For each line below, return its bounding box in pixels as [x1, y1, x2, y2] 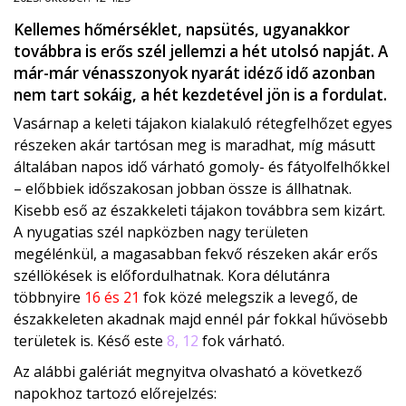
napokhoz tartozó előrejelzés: [14, 383, 217, 404]
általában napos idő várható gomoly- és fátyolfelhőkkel [14, 157, 390, 178]
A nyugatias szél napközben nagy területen [14, 222, 308, 243]
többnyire [14, 287, 84, 308]
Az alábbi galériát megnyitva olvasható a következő [14, 362, 362, 382]
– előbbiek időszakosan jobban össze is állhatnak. [14, 179, 352, 199]
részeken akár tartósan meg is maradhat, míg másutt [14, 135, 375, 156]
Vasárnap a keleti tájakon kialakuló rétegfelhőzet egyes [14, 113, 392, 134]
